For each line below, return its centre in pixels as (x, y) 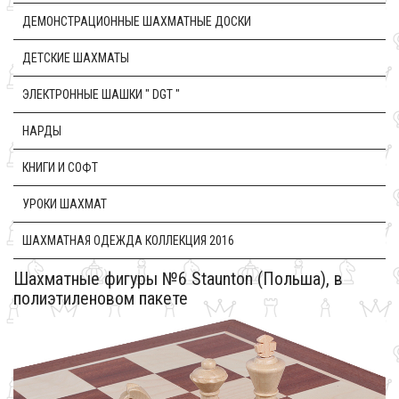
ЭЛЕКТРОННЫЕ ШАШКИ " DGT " (101, 94)
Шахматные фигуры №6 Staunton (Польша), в (178, 279)
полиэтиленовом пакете (101, 298)
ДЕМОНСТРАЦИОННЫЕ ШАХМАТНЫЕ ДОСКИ (137, 21)
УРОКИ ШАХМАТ (65, 204)
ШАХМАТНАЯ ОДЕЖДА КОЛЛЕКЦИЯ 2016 (128, 240)
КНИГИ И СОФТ (60, 167)
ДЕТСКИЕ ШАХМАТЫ (76, 58)
